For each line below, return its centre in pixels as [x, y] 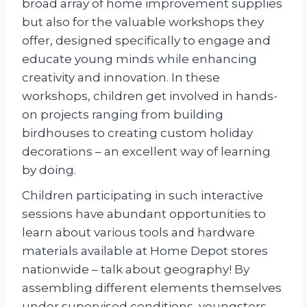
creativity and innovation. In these [121, 77]
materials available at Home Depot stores [145, 250]
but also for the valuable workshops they [143, 22]
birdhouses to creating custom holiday [137, 133]
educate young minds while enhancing [139, 59]
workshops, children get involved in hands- [150, 96]
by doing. [49, 170]
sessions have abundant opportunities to [144, 213]
